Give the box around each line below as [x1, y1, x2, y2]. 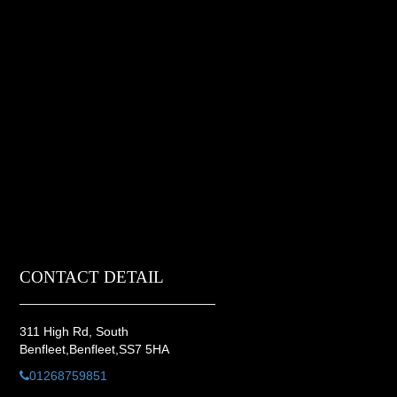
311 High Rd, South [19, 324, 128, 339]
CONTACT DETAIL [19, 268, 164, 287]
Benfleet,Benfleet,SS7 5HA [19, 342, 169, 357]
